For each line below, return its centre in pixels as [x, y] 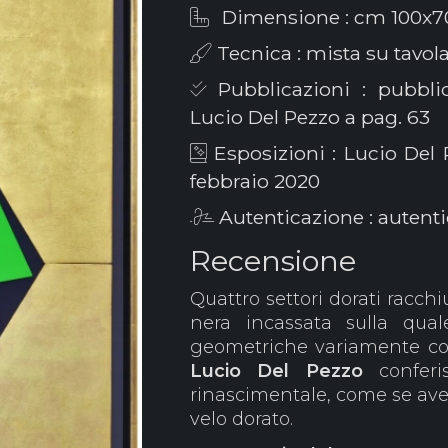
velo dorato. [241, 419]
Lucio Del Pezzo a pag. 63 [309, 117]
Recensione [272, 260]
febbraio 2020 [254, 181]
